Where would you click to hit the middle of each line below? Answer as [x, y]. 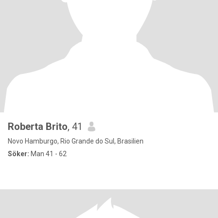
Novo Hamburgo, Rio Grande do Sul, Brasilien [76, 141]
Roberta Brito [38, 127]
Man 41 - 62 [48, 154]
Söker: [18, 154]
